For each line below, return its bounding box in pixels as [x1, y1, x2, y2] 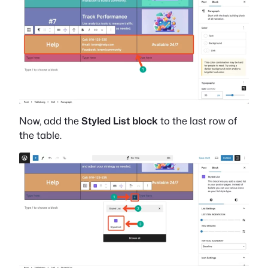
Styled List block [81, 114, 158, 128]
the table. [19, 128, 62, 142]
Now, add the [19, 114, 81, 128]
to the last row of [158, 114, 237, 128]
